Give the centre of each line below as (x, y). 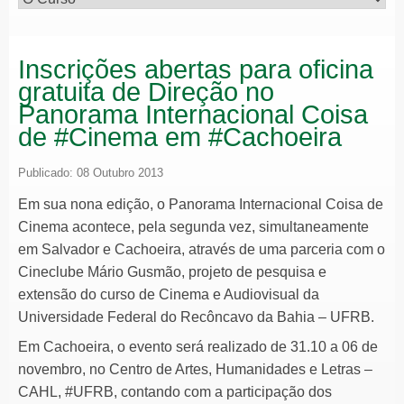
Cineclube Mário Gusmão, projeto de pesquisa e (172, 271)
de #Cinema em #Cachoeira (180, 137)
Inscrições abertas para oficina (196, 69)
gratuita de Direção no (146, 92)
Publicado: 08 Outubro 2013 (91, 172)
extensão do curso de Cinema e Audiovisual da (169, 294)
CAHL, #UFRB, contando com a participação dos (175, 391)
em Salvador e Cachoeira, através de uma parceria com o (202, 249)
